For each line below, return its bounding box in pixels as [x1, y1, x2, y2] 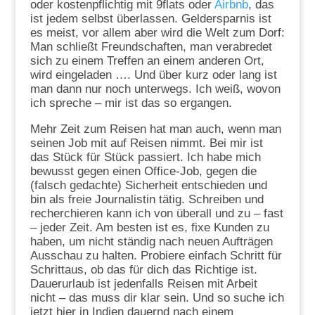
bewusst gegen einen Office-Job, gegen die [30, 164, 257, 178]
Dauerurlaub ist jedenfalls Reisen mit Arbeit [30, 276, 257, 290]
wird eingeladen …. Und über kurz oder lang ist [30, 67, 277, 82]
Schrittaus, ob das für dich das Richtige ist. [30, 262, 257, 276]
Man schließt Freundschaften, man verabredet [30, 39, 272, 53]
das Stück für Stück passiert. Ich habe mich [30, 150, 261, 164]
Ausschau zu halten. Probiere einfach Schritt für [30, 248, 282, 262]
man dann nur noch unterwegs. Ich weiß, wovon [30, 82, 281, 96]
